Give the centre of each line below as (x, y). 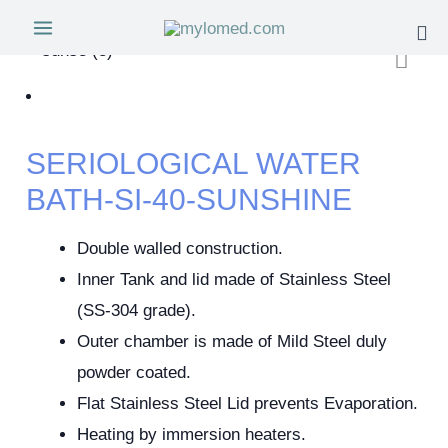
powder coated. (134, 372)
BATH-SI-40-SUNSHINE (189, 199)
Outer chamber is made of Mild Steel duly (232, 341)
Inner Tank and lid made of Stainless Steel (234, 279)
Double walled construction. (180, 248)
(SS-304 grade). (137, 310)
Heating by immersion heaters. (192, 434)
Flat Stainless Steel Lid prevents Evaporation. (248, 403)
